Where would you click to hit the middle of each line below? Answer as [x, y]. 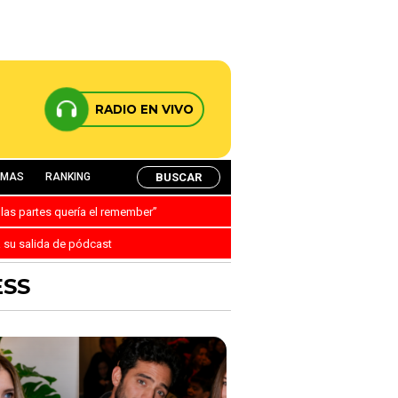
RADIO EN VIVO [144, 109]
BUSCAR [179, 177]
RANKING [68, 177]
